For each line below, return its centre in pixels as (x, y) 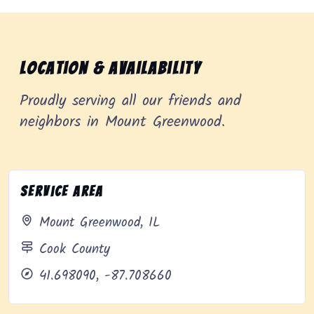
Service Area (62, 192)
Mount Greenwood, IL (100, 223)
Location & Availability (111, 69)
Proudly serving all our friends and (130, 102)
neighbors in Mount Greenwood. (122, 123)
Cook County (75, 250)
